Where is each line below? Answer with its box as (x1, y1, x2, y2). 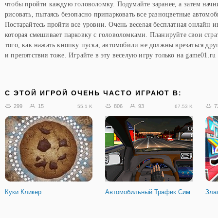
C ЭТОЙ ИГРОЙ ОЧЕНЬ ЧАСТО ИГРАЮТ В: (5, 89, 182, 97)
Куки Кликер (5, 188, 41, 196)
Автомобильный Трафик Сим (105, 188, 190, 196)
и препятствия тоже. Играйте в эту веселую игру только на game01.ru (5, 51, 216, 59)
